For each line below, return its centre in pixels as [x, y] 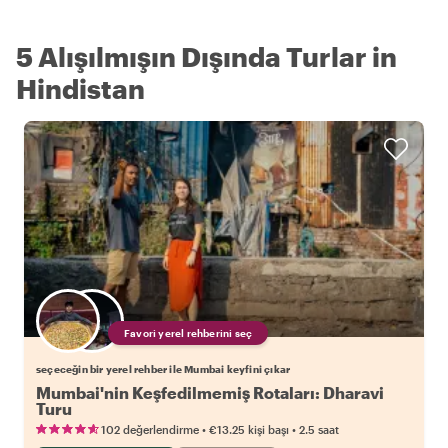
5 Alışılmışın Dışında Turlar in [206, 57]
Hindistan [80, 89]
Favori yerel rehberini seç [188, 333]
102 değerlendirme [150, 430]
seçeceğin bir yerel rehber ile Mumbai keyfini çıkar [163, 369]
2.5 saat [319, 430]
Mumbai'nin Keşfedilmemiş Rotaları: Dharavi [210, 393]
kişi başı [268, 430]
